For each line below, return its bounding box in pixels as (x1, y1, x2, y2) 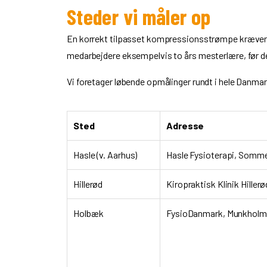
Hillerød (73, 178, 103, 190)
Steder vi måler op (67, 4, 211, 29)
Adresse (166, 120, 204, 131)
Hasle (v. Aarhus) (73, 149, 138, 160)
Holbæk (73, 207, 104, 219)
